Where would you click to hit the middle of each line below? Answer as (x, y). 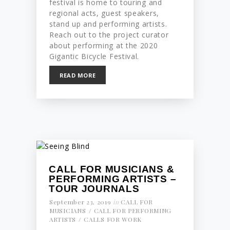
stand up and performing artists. (108, 24)
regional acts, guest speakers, (104, 13)
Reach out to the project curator (109, 34)
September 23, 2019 (80, 202)
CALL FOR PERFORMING (133, 211)
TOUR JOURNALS (94, 188)
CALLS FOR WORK (113, 219)
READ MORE (78, 75)
